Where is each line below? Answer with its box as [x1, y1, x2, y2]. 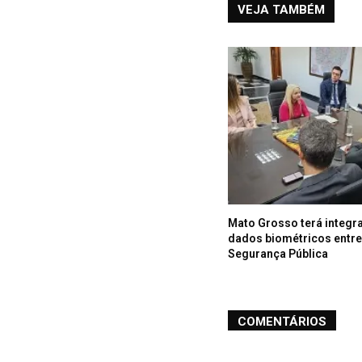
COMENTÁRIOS [238, 314, 326, 329]
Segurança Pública [228, 246, 328, 260]
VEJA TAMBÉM [238, 2, 325, 17]
